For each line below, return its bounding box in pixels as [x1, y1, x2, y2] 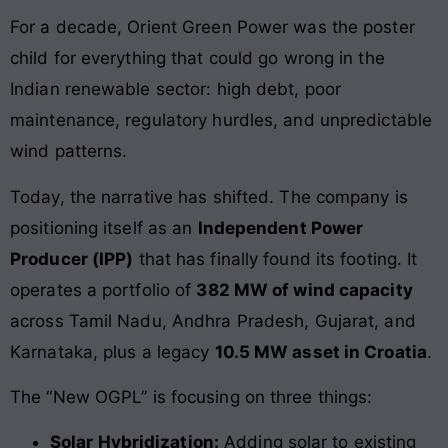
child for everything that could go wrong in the [10, 48, 385, 69]
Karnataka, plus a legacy [10, 341, 215, 362]
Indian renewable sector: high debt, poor [10, 79, 342, 100]
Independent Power [197, 217, 364, 238]
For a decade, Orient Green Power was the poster [10, 17, 415, 38]
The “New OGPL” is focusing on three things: [10, 386, 373, 407]
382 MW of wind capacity [196, 279, 413, 300]
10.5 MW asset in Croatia [214, 341, 427, 362]
